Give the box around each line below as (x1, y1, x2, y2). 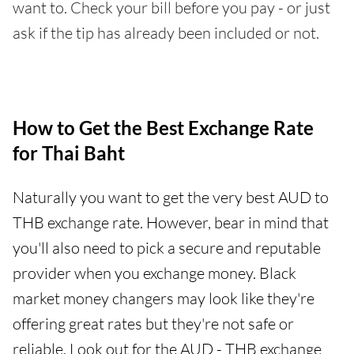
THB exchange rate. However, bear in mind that (13, 213, 329, 233)
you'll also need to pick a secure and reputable (13, 238, 321, 258)
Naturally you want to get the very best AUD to (13, 187, 329, 208)
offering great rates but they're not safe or (13, 314, 294, 334)
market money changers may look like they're (13, 288, 314, 309)
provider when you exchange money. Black (13, 263, 296, 284)
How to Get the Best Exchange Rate (13, 116, 314, 140)
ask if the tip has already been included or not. (13, 23, 319, 43)
